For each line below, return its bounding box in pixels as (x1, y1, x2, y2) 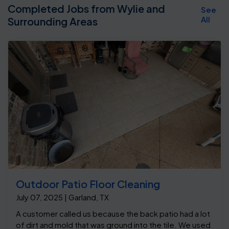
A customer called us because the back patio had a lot (16, 208, 210, 218)
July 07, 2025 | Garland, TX (16, 192, 109, 202)
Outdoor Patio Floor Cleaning (16, 177, 160, 190)
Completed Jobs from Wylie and (8, 2, 165, 15)
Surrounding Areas (8, 14, 98, 28)
